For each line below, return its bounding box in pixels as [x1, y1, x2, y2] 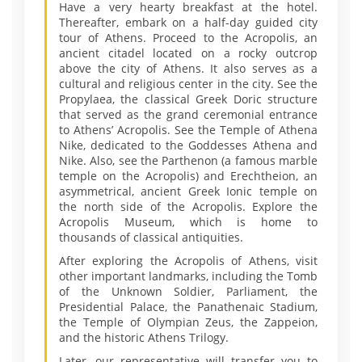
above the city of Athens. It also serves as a [59, 61, 318, 76]
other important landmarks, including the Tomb [59, 268, 318, 284]
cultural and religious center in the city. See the [59, 76, 318, 91]
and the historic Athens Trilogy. [59, 330, 229, 345]
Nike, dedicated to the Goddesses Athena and [59, 137, 318, 153]
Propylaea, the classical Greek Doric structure [59, 91, 318, 107]
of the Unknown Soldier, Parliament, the [59, 284, 318, 299]
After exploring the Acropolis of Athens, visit [59, 253, 318, 268]
